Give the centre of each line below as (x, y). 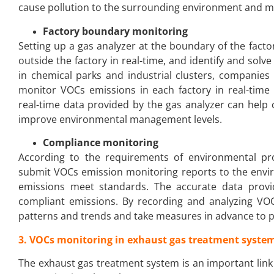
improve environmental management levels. (120, 119)
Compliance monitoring (101, 143)
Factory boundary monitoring (115, 31)
